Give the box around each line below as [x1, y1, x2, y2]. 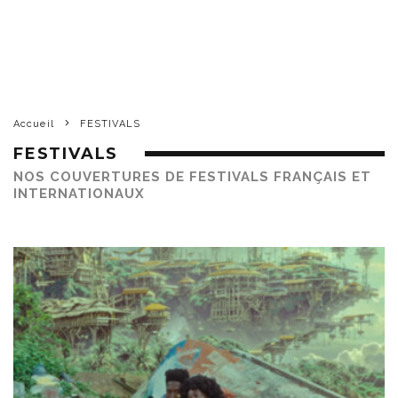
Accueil [13, 117, 54, 130]
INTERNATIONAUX [13, 185, 145, 202]
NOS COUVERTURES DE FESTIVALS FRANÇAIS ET [13, 168, 371, 185]
